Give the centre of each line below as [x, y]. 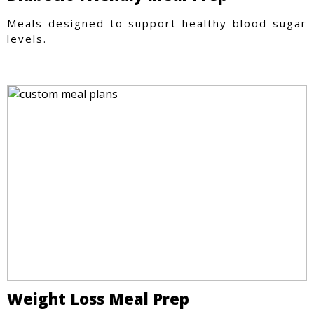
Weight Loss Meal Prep [98, 298]
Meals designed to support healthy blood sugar [157, 23]
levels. [27, 38]
